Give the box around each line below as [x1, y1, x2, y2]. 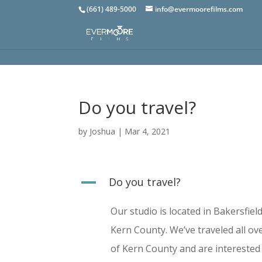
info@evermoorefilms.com [155, 4, 243, 14]
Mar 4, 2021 [125, 126, 171, 137]
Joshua [89, 126, 116, 137]
